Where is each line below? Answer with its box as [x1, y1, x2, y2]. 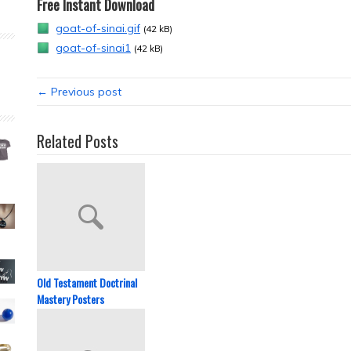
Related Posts [37, 129, 118, 153]
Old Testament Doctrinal [37, 274, 137, 291]
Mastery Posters [37, 291, 104, 307]
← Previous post [37, 85, 121, 99]
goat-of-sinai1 [56, 41, 131, 55]
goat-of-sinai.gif [56, 21, 140, 35]
